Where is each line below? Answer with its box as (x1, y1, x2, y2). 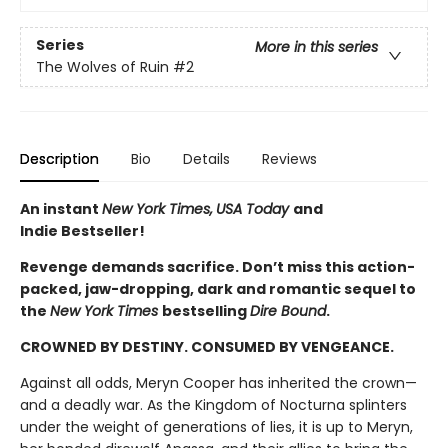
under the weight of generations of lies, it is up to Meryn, (20, 417, 413, 437)
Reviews (262, 149, 317, 169)
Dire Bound (250, 301, 326, 321)
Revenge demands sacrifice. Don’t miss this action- (20, 257, 415, 277)
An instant (20, 199, 102, 219)
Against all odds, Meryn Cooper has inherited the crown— (20, 373, 417, 393)
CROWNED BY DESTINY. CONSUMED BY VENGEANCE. (20, 337, 394, 357)
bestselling (162, 301, 250, 321)
